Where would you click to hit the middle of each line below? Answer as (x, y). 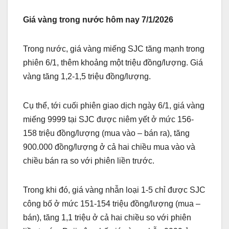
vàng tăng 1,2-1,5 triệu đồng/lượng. (87, 76)
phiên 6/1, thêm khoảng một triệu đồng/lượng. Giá (113, 62)
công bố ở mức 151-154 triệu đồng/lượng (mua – (112, 203)
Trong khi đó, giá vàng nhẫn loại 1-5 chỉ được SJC (114, 190)
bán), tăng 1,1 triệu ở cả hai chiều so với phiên (107, 217)
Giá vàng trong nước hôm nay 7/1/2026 (98, 19)
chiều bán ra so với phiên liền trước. (89, 161)
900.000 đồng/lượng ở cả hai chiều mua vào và (109, 147)
